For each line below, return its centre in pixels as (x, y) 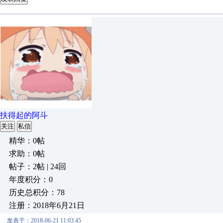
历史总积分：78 (37, 192)
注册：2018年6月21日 (47, 205)
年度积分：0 (31, 179)
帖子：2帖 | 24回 (38, 167)
